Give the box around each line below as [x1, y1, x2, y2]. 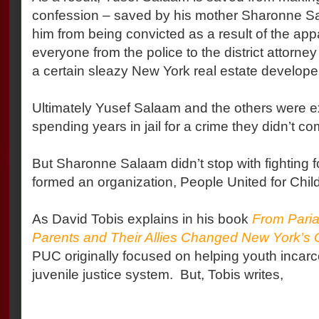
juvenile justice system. [31, 267, 173, 283]
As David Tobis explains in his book [31, 211, 252, 227]
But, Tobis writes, [179, 267, 283, 283]
